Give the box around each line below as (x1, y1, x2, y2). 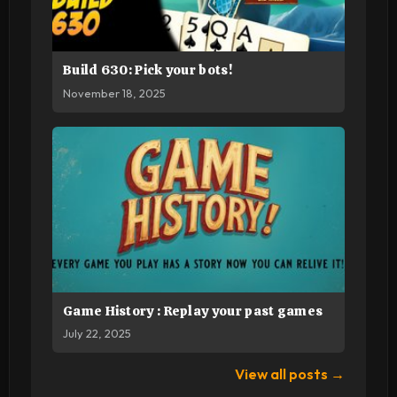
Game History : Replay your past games (63, 301, 323, 320)
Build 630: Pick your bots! (63, 61, 232, 80)
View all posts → (235, 365, 345, 384)
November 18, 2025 (63, 85, 166, 100)
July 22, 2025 (63, 326, 131, 341)
